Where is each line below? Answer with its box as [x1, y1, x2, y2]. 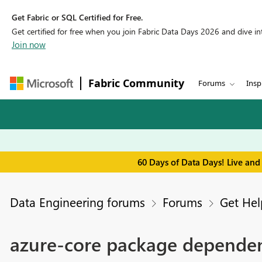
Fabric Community [88, 76, 184, 90]
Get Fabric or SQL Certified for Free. [12, 12, 143, 23]
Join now [12, 39, 46, 50]
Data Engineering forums [9, 194, 145, 211]
